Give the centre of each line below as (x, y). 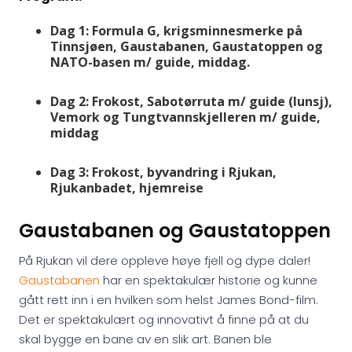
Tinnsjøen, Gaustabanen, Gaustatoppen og (187, 46)
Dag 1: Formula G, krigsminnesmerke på (176, 31)
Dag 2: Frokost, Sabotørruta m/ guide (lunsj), (191, 101)
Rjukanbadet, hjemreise (127, 188)
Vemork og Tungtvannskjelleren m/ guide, (185, 117)
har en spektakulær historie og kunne (209, 280)
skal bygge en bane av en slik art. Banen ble (145, 339)
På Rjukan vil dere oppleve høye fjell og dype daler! (165, 260)
